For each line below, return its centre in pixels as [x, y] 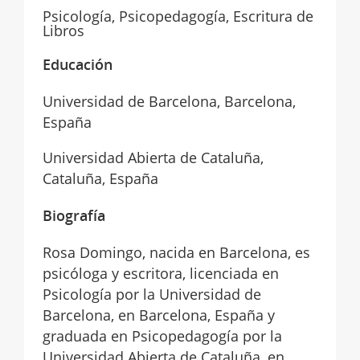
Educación [77, 64]
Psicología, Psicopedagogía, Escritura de [178, 16]
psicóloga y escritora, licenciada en [160, 273]
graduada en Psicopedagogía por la [162, 335]
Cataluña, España [100, 178]
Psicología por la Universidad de [151, 294]
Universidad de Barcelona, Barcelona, [169, 101]
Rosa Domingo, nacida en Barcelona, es [176, 252]
